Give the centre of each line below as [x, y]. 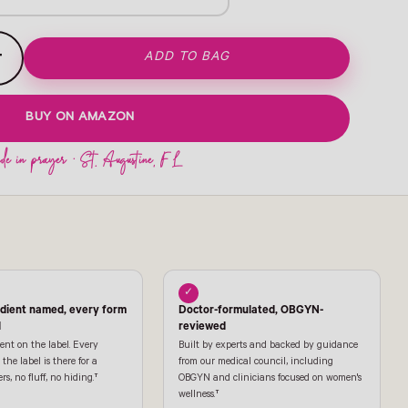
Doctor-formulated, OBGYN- [250, 312]
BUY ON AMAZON [80, 119]
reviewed [202, 328]
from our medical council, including [255, 363]
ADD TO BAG [187, 59]
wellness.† [199, 396]
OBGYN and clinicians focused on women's [270, 379]
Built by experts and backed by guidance [268, 347]
